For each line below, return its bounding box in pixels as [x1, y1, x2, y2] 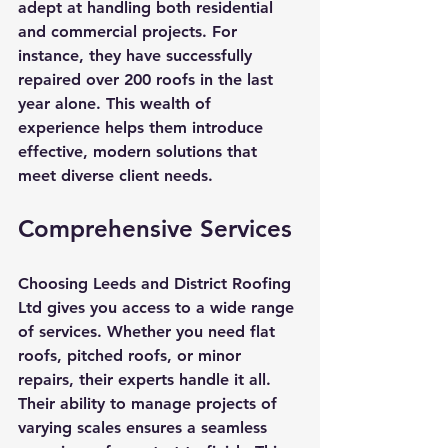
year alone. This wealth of [18, 94, 216, 113]
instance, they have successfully [18, 46, 257, 65]
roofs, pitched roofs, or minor [18, 346, 246, 365]
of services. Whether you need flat [18, 322, 280, 341]
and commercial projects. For [18, 22, 242, 41]
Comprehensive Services [18, 214, 292, 243]
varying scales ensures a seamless [18, 418, 272, 437]
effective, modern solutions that [18, 142, 262, 161]
